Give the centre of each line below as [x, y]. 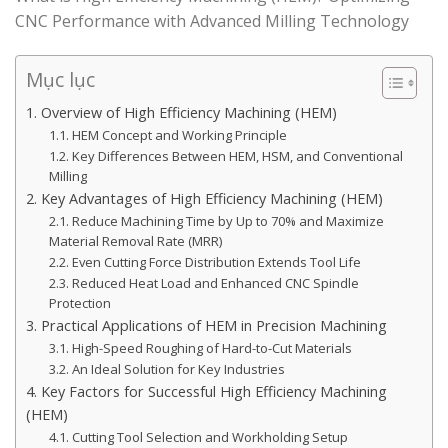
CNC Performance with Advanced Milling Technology [212, 20]
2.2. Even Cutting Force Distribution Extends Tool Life [204, 261]
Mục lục [60, 79]
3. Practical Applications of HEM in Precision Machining [206, 325]
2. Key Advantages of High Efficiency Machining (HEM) [204, 198]
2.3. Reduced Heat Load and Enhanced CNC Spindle [203, 282]
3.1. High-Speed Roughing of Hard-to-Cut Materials [200, 347]
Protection [79, 302]
